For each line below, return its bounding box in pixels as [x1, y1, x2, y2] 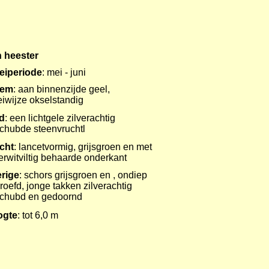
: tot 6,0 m [17, 210, 58, 220]
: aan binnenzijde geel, [13, 84, 110, 94]
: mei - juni [42, 67, 86, 77]
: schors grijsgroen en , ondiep [19, 170, 147, 180]
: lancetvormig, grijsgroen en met [14, 142, 152, 152]
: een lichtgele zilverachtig [5, 113, 115, 123]
